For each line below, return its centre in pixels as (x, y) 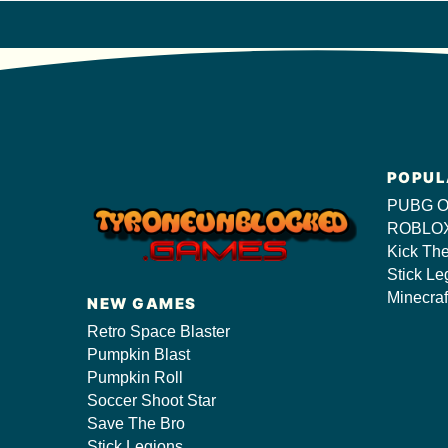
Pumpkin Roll (135, 377)
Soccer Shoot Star (151, 400)
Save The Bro (136, 423)
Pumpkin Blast (138, 354)
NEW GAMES (142, 303)
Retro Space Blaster (158, 331)
